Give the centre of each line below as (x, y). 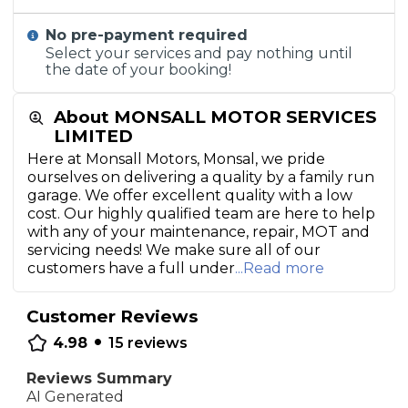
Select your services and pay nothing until (199, 53)
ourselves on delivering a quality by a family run (201, 177)
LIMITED (94, 136)
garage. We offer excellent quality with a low (190, 195)
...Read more (280, 268)
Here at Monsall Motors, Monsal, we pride (176, 159)
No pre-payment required (147, 35)
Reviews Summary (99, 378)
